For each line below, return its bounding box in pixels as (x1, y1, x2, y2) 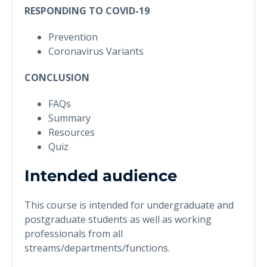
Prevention (48, 30, 98, 44)
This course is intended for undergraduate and (24, 198, 234, 212)
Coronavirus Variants (48, 44, 144, 58)
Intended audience (24, 166, 177, 185)
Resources (48, 125, 95, 139)
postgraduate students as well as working (24, 212, 212, 226)
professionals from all (24, 226, 123, 240)
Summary (48, 111, 91, 125)
